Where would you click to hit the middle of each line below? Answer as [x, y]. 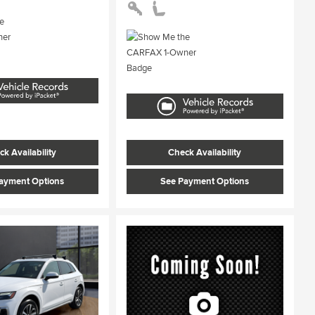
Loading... [190, 285]
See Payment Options [205, 182]
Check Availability [205, 153]
